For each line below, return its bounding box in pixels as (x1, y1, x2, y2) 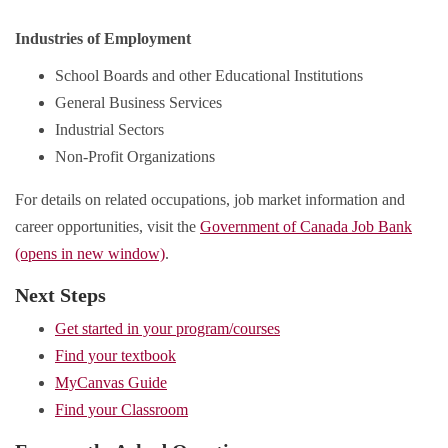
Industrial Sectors (55, 121, 164, 139)
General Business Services (55, 94, 222, 112)
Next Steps (15, 284, 106, 307)
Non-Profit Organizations (55, 148, 215, 166)
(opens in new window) (15, 245, 165, 263)
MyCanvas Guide (55, 374, 167, 392)
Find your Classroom (55, 401, 188, 419)
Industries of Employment (15, 30, 191, 48)
